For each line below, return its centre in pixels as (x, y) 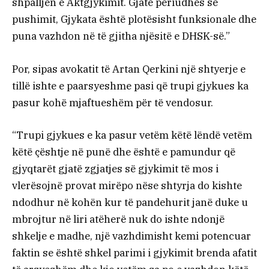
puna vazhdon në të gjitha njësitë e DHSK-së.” (121, 36)
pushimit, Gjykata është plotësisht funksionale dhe (134, 20)
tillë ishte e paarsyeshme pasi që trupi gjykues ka (130, 86)
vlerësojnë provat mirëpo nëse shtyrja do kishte (127, 185)
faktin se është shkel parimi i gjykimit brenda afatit (134, 252)
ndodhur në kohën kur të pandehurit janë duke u (130, 202)
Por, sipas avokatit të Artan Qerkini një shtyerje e (129, 69)
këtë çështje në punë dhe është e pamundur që (124, 152)
